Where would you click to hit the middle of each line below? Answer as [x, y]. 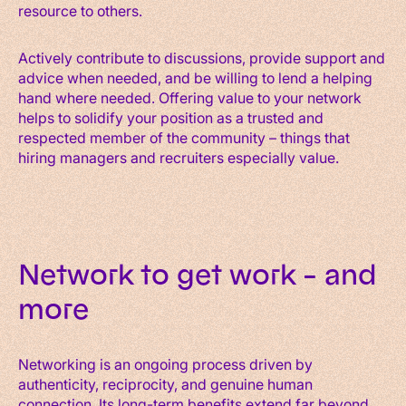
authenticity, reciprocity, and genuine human [165, 383]
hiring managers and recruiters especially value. [179, 157]
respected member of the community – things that [184, 137]
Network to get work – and [197, 275]
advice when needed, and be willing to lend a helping [195, 77]
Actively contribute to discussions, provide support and [202, 57]
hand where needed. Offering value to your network [190, 97]
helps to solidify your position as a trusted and [171, 117]
